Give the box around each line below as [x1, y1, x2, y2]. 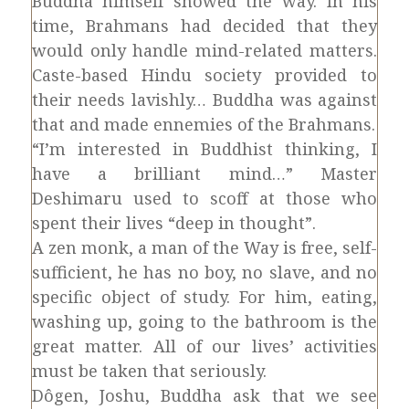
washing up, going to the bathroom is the [31, 310, 378, 332]
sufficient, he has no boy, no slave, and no [31, 261, 378, 283]
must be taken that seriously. [31, 360, 267, 382]
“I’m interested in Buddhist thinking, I [31, 138, 378, 160]
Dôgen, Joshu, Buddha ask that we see [31, 384, 378, 406]
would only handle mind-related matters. [31, 39, 378, 61]
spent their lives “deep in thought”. [31, 212, 316, 234]
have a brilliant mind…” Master [31, 163, 378, 184]
